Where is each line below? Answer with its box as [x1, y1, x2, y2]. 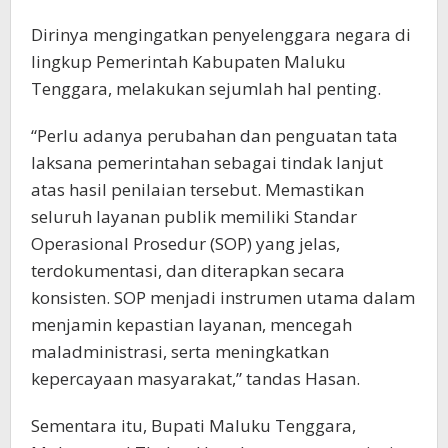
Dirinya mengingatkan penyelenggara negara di [31, 22, 411, 46]
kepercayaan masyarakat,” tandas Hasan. [31, 366, 360, 390]
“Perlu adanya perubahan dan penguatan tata [31, 123, 398, 147]
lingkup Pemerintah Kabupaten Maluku [31, 49, 346, 73]
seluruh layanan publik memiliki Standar [31, 204, 357, 228]
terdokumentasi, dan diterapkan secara [31, 258, 345, 282]
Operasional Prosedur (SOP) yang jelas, [31, 231, 340, 255]
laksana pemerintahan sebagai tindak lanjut [31, 150, 383, 174]
